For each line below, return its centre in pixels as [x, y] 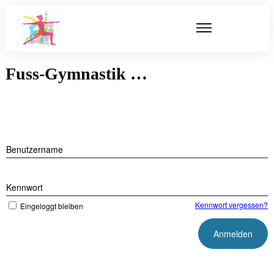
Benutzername [35, 149]
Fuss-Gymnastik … [76, 74]
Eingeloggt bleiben [52, 206]
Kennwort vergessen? [231, 205]
